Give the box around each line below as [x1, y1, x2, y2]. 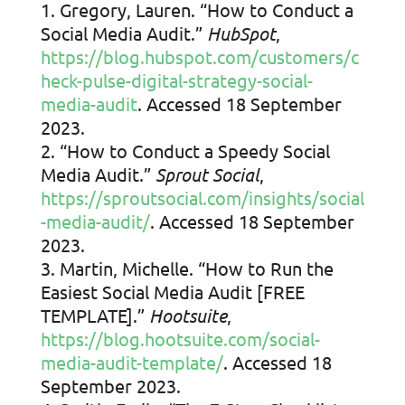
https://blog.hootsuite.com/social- [40, 327, 320, 351]
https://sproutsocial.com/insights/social [40, 186, 364, 210]
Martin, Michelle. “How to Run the [59, 257, 334, 280]
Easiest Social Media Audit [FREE [40, 280, 305, 304]
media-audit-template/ [40, 351, 223, 374]
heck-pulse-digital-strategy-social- [40, 69, 313, 92]
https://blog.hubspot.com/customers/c [40, 45, 359, 69]
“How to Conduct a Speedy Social [59, 139, 330, 163]
